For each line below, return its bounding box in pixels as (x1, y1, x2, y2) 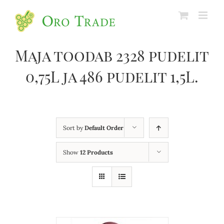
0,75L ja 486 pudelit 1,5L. (25, 66, 198, 86)
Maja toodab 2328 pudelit (15, 45, 209, 65)
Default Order (84, 124, 123, 131)
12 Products (79, 148, 113, 156)
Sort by (62, 124, 84, 131)
